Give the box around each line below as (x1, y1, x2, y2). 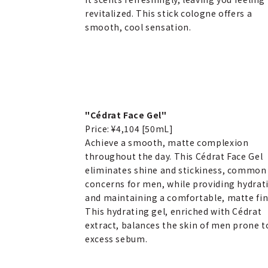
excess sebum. (85, 233, 148, 245)
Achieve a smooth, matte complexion (85, 136, 249, 148)
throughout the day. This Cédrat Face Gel (85, 150, 263, 162)
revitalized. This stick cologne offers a (85, 7, 252, 19)
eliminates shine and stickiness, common (85, 164, 267, 176)
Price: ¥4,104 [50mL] (85, 123, 173, 135)
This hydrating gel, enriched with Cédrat (85, 205, 262, 217)
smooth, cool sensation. (85, 21, 191, 33)
